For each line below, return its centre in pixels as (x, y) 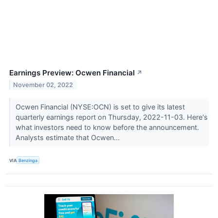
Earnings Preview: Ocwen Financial (72, 73)
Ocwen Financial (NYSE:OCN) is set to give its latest (100, 107)
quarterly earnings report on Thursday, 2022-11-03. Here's (111, 117)
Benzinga (28, 160)
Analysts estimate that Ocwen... (68, 138)
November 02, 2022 (43, 85)
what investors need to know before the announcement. (107, 127)
